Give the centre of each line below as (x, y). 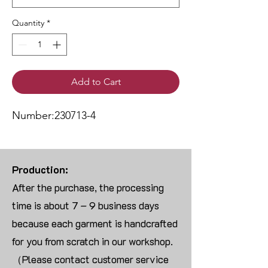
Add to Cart (96, 82)
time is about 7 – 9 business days (86, 205)
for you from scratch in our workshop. (92, 241)
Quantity (28, 23)
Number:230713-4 (54, 116)
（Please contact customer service (90, 259)
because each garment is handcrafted (95, 223)
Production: (40, 170)
